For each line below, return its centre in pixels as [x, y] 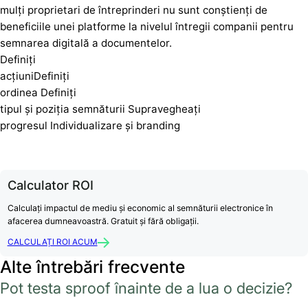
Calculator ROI [50, 185]
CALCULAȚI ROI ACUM [52, 242]
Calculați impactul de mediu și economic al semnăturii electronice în [140, 208]
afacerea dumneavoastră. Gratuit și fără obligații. [103, 221]
